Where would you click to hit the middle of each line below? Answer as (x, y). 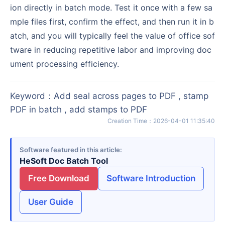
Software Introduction (151, 179)
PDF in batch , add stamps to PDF (79, 109)
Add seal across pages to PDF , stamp (131, 96)
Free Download (59, 179)
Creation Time (130, 121)
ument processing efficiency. (65, 64)
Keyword (28, 96)
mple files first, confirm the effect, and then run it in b (112, 21)
